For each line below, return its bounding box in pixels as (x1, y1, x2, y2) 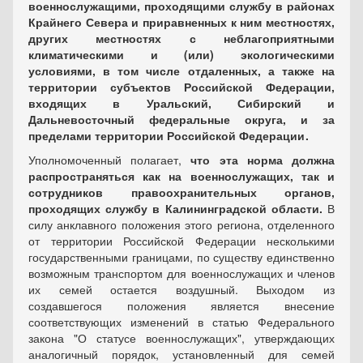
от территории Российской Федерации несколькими (28, 233, 335, 249)
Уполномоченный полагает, (28, 152, 191, 168)
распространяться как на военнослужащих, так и (28, 168, 335, 184)
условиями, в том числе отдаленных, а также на (28, 62, 335, 79)
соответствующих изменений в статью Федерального (28, 314, 335, 330)
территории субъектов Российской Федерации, (28, 79, 335, 95)
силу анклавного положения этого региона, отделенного (28, 216, 335, 233)
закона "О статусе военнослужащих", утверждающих (28, 330, 335, 346)
